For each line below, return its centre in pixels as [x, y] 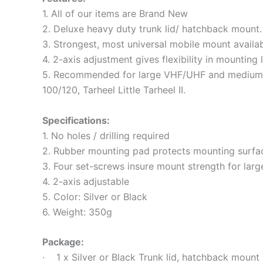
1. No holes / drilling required [106, 135]
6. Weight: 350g [77, 212]
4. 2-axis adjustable [86, 181]
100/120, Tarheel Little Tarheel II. [114, 90]
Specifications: [77, 120]
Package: [63, 242]
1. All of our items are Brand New [115, 14]
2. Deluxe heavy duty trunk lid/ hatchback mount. [152, 29]
